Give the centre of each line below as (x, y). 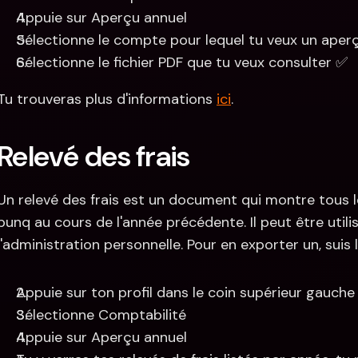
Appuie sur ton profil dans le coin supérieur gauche (185, 292)
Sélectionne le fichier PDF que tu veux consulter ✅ (182, 62)
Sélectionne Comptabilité (101, 315)
